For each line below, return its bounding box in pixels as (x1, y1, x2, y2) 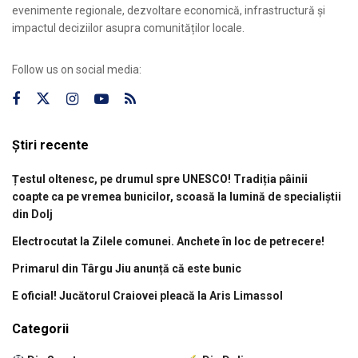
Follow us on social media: (12, 63, 141, 77)
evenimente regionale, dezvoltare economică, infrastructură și (12, 4, 325, 18)
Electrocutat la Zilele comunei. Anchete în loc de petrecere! (12, 235, 324, 249)
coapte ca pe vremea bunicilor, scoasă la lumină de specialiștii (12, 190, 341, 204)
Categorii (12, 321, 69, 337)
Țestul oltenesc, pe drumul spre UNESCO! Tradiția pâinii (12, 173, 308, 186)
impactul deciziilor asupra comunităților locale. (12, 22, 245, 35)
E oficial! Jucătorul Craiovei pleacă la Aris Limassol (12, 289, 283, 303)
